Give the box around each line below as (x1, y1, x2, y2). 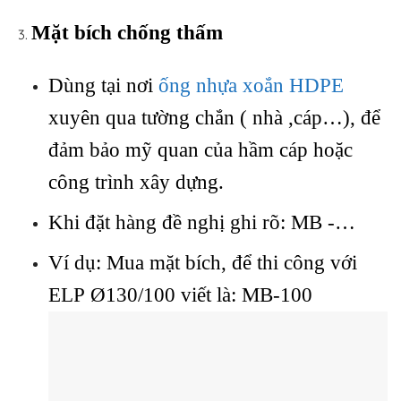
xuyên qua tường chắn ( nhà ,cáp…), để (48, 106, 380, 129)
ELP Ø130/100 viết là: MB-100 (48, 283, 312, 306)
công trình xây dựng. (48, 170, 224, 193)
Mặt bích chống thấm (30, 21, 223, 45)
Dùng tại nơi (48, 73, 158, 97)
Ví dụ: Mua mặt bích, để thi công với (48, 251, 357, 274)
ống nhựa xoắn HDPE (158, 73, 344, 97)
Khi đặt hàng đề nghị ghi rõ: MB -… (48, 210, 355, 234)
